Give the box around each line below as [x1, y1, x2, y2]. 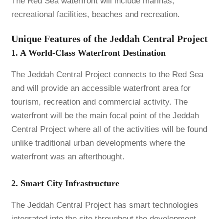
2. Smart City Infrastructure [11, 178, 119, 188]
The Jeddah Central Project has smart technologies [11, 200, 198, 210]
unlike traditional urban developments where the [11, 138, 185, 148]
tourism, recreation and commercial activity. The [11, 97, 188, 107]
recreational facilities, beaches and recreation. [11, 9, 180, 19]
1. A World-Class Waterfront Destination [11, 47, 166, 58]
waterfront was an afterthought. [11, 152, 125, 161]
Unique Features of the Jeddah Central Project [11, 33, 208, 44]
